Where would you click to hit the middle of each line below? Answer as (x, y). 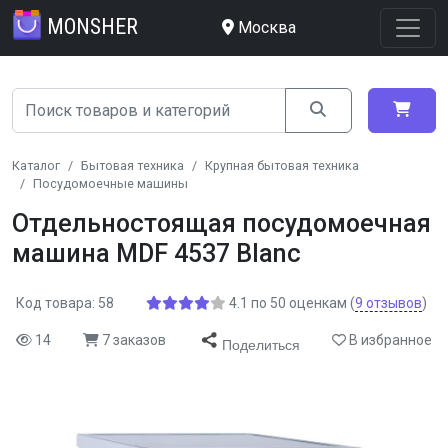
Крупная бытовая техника (282, 165)
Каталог (36, 165)
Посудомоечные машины (110, 183)
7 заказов (132, 340)
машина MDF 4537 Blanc (156, 253)
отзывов (392, 303)
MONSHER (92, 26)
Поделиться (261, 345)
